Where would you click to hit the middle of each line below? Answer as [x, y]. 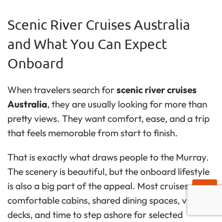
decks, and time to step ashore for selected [95, 214]
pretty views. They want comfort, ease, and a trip [109, 118]
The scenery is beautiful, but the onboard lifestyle [109, 171]
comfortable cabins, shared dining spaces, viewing [110, 200]
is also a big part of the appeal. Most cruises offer [109, 186]
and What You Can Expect [87, 44]
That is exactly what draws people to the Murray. [108, 157]
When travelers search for [62, 89]
